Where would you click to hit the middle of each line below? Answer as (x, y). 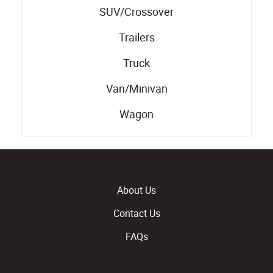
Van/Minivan (136, 88)
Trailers (136, 37)
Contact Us (136, 213)
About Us (136, 190)
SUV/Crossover (136, 12)
